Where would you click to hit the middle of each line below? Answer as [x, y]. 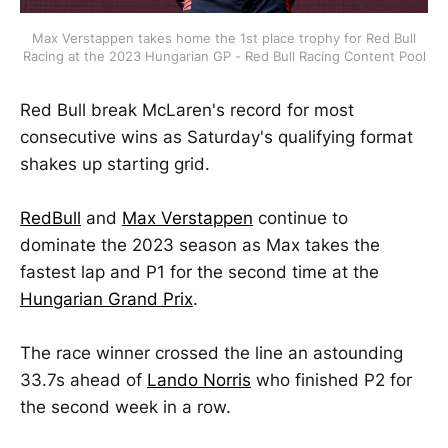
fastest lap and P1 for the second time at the [199, 272]
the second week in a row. [125, 407]
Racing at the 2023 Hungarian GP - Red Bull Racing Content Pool [224, 55]
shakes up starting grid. [115, 163]
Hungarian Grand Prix [106, 299]
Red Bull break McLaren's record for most [187, 109]
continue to [300, 218]
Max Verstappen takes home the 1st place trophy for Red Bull [224, 37]
